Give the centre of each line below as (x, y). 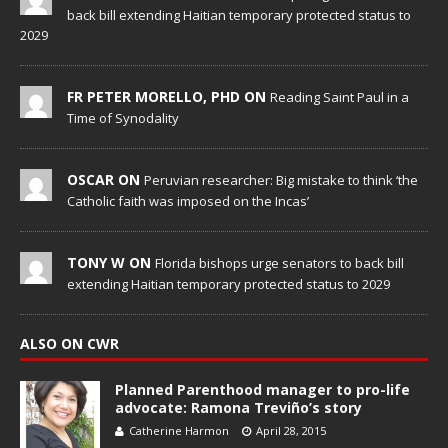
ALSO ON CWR (69, 344)
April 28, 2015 (291, 431)
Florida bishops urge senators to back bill (279, 263)
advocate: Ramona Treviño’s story (238, 408)
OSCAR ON (105, 180)
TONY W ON (111, 263)
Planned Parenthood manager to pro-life (262, 390)
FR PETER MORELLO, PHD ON (168, 97)
